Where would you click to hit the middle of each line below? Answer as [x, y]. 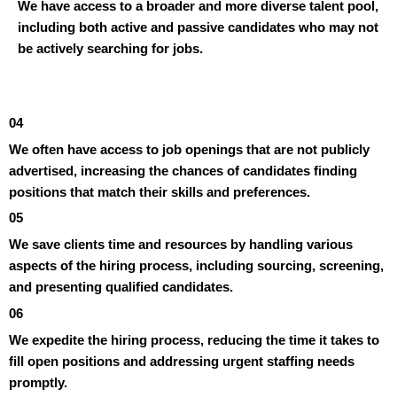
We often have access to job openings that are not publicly [189, 149]
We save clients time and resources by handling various [181, 244]
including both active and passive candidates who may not [198, 27]
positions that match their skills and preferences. [160, 191]
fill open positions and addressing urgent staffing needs [182, 361]
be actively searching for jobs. [110, 48]
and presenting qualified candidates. [121, 287]
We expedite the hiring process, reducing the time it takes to [194, 339]
